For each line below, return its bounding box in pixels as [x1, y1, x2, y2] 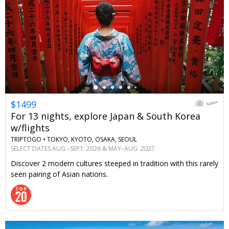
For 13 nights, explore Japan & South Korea [11, 109, 200, 122]
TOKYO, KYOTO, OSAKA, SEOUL [47, 135, 137, 144]
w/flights [11, 121, 50, 134]
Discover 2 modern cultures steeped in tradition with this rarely [11, 158, 218, 169]
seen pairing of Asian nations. [11, 169, 108, 179]
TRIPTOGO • [11, 135, 45, 144]
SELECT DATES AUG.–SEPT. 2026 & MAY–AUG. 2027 [11, 144, 155, 153]
